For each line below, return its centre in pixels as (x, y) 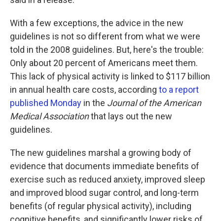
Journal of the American (154, 103)
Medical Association (49, 116)
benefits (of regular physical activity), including (101, 206)
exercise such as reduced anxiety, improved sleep (108, 179)
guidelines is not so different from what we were (105, 36)
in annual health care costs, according (84, 90)
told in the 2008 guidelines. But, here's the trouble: (107, 50)
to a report (179, 90)
